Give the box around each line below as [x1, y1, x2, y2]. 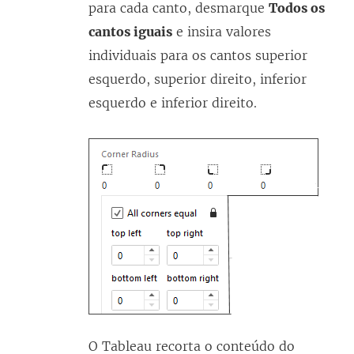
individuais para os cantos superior [88, 47, 307, 64]
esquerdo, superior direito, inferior [88, 71, 307, 88]
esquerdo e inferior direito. [88, 95, 257, 111]
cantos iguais [88, 24, 172, 40]
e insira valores [172, 24, 271, 40]
